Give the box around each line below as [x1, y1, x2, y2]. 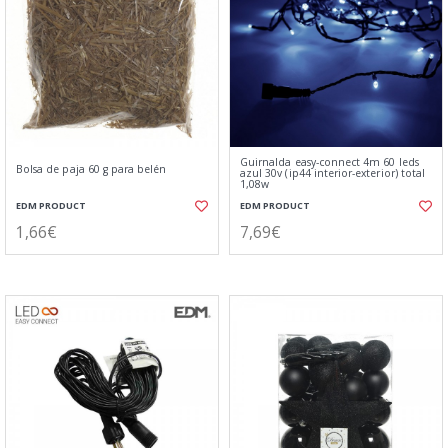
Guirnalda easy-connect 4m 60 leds [240, 155, 419, 169]
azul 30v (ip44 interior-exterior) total [240, 166, 426, 180]
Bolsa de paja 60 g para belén [16, 162, 167, 176]
